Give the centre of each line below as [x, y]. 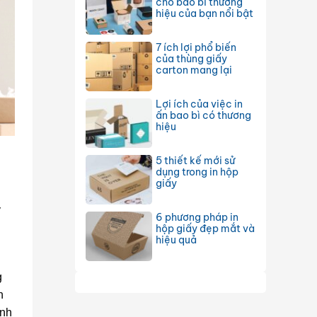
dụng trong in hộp [197, 172]
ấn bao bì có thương [203, 115]
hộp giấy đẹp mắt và [205, 228]
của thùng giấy [191, 58]
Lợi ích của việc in [199, 104]
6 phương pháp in [197, 217]
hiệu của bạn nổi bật [204, 13]
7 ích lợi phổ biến [196, 47]
